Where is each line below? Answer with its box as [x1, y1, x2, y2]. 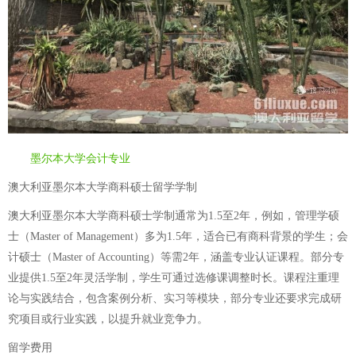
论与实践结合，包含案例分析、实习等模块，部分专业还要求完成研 [8, 292, 342, 304]
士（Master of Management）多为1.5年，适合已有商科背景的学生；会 [8, 230, 348, 242]
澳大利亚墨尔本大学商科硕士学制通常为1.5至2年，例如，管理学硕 [8, 210, 339, 222]
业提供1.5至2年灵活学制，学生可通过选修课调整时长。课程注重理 [8, 272, 339, 284]
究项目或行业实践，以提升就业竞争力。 [8, 313, 208, 325]
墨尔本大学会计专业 [30, 153, 130, 164]
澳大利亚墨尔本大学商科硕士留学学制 [8, 181, 197, 193]
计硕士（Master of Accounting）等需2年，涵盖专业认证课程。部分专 [8, 251, 344, 263]
